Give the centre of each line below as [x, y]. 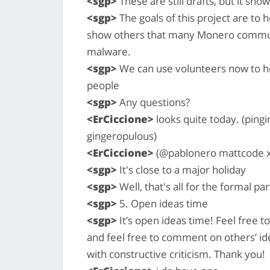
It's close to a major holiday [181, 169]
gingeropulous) [122, 136]
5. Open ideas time [162, 203]
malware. [109, 51]
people [103, 85]
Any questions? [153, 102]
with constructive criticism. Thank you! [176, 254]
